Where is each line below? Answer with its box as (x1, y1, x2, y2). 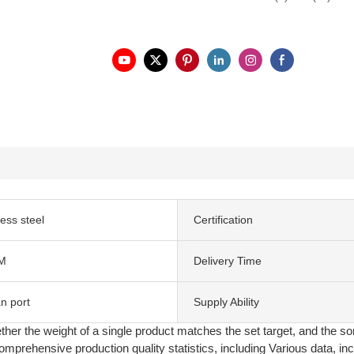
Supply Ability (194, 295, 259, 308)
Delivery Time (194, 254, 262, 267)
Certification (194, 213, 253, 226)
